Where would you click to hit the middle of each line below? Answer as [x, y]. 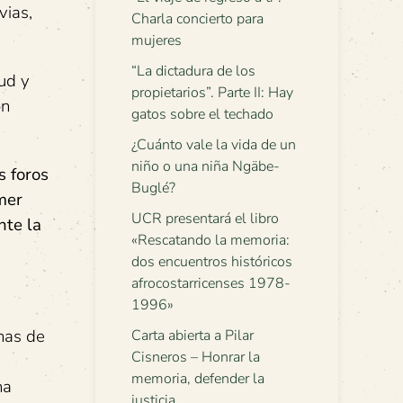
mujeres [157, 40]
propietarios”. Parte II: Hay [212, 93]
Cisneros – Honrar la [196, 357]
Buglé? [153, 188]
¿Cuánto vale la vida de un [214, 145]
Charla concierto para [197, 19]
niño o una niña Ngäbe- [206, 166]
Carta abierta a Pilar [193, 336]
